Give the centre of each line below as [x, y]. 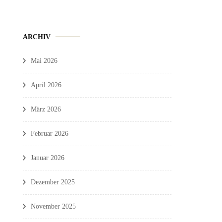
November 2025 [53, 206]
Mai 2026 [44, 60]
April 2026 [46, 85]
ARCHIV [37, 36]
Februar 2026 [50, 133]
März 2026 [46, 109]
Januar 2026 [48, 158]
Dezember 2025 [53, 182]
